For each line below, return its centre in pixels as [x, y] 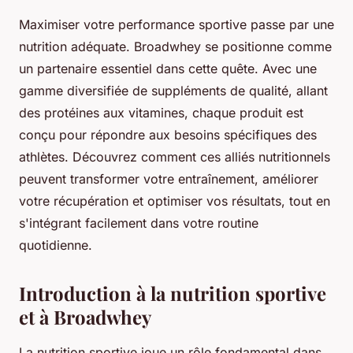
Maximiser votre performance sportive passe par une [176, 24]
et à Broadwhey [85, 316]
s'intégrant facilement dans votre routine [139, 223]
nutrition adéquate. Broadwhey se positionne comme [175, 46]
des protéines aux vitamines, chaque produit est [161, 112]
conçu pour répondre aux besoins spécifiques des [168, 134]
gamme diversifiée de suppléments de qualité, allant [173, 90]
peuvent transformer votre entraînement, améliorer [169, 178]
